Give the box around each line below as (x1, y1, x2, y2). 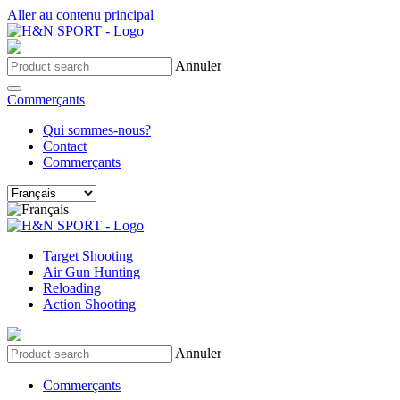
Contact (43, 138, 87, 154)
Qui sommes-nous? (43, 122, 151, 137)
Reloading (43, 280, 101, 296)
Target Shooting (43, 248, 133, 263)
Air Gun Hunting (43, 264, 140, 279)
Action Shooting (43, 296, 136, 312)
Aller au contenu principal (7, 7, 154, 22)
